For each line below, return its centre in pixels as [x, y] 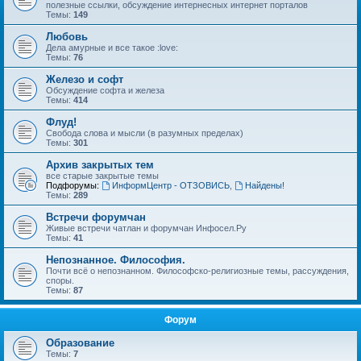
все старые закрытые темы [102, 176]
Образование [80, 343]
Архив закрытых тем [100, 165]
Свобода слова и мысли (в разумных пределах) [145, 133]
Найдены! [264, 185]
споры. [60, 280]
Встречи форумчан [96, 217]
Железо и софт [85, 79]
